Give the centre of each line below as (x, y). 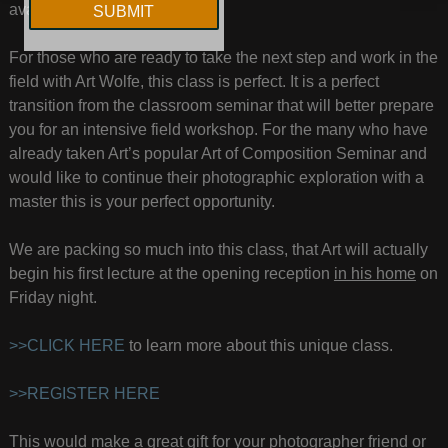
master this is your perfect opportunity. (141, 202)
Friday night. (52, 298)
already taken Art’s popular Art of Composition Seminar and (217, 154)
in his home (374, 274)
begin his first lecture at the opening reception (171, 274)
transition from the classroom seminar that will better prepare (221, 106)
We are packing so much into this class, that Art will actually (218, 250)
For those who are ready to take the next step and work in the (223, 58)
